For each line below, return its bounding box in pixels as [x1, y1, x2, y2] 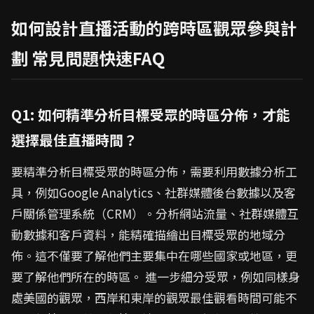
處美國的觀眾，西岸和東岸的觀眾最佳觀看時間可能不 [11, 289, 297, 306]
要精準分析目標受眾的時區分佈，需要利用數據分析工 [11, 163, 297, 180]
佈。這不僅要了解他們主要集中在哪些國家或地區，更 [11, 247, 297, 264]
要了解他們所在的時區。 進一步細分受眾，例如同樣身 [11, 268, 300, 285]
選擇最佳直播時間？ [11, 130, 137, 150]
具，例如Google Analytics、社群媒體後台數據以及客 [11, 184, 296, 201]
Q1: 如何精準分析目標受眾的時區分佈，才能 [11, 104, 290, 125]
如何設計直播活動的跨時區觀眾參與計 [11, 15, 297, 40]
